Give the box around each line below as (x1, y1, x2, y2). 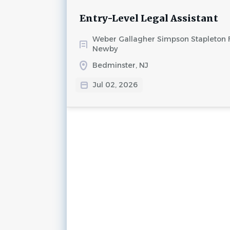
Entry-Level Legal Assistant (79, 12, 218, 24)
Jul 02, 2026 (92, 80, 138, 89)
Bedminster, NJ (92, 61, 148, 70)
